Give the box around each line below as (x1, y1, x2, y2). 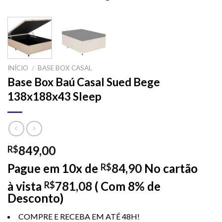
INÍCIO (7, 63, 28, 72)
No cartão (144, 161, 198, 176)
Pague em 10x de (7, 161, 101, 176)
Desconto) (7, 191, 63, 206)
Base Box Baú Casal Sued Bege (7, 75, 160, 89)
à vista (7, 179, 42, 194)
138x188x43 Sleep (7, 90, 101, 104)
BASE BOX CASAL (38, 63, 93, 72)
